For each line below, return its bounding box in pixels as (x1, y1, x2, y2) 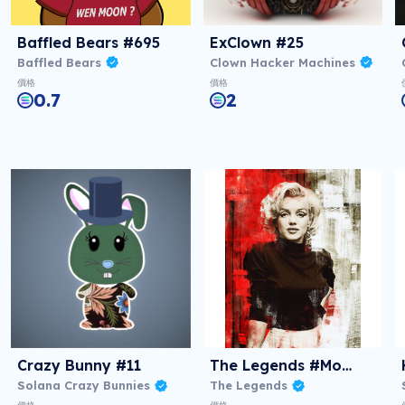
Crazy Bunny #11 (16, 356, 141, 375)
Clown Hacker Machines (209, 54, 355, 70)
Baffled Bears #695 (16, 33, 160, 52)
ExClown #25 (209, 33, 304, 52)
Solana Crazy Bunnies (16, 378, 150, 393)
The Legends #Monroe (341, 356, 352, 375)
